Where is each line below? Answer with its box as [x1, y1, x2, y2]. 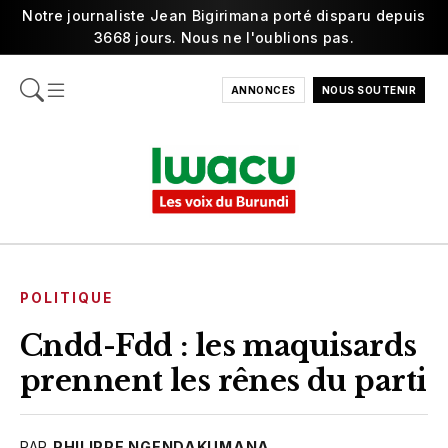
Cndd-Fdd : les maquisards [20, 327, 417, 364]
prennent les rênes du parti [20, 362, 427, 399]
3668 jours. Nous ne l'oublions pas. [93, 29, 355, 46]
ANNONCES [230, 84, 296, 96]
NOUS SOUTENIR [321, 84, 416, 96]
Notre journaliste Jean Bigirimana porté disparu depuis [22, 7, 426, 24]
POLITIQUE [20, 289, 114, 306]
